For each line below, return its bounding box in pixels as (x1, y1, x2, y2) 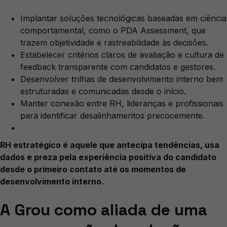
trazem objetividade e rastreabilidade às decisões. (20, 37, 208, 48)
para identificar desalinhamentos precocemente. (20, 110, 205, 121)
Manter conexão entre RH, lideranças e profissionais (20, 98, 223, 109)
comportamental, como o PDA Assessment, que (20, 25, 206, 36)
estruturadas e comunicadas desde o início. (20, 86, 186, 97)
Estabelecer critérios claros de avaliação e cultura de (20, 50, 224, 60)
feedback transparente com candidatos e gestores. (20, 62, 215, 72)
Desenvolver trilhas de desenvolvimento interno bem (20, 74, 223, 85)
